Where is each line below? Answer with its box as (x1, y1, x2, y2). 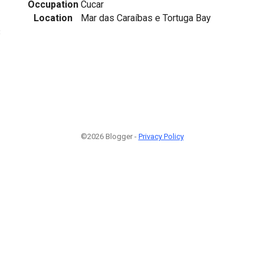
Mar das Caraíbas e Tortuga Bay (81, 12, 211, 24)
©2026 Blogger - (80, 132, 138, 141)
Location (34, 12, 72, 24)
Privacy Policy (138, 132, 184, 141)
